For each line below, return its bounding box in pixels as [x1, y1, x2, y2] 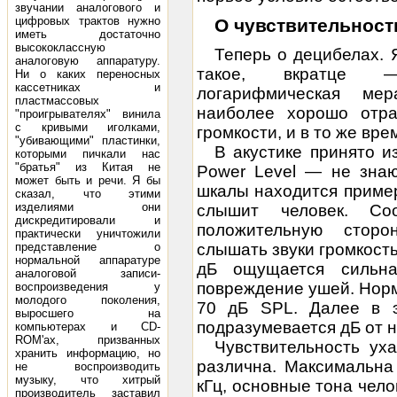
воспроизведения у [15, 280, 160, 293]
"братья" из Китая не [15, 160, 160, 174]
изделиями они [15, 200, 160, 214]
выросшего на [15, 307, 160, 320]
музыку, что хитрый [15, 373, 160, 386]
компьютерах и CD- [15, 320, 160, 333]
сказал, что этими [15, 187, 160, 200]
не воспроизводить [15, 360, 160, 373]
